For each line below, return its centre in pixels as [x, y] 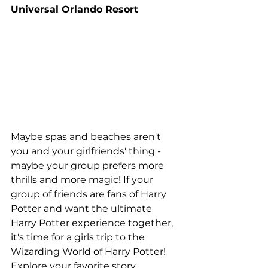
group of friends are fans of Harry [90, 194]
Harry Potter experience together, [93, 223]
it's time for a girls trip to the [79, 237]
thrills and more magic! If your [83, 179]
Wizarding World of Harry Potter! [89, 251]
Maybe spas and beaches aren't [87, 136]
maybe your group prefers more [89, 165]
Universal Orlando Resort [74, 9]
